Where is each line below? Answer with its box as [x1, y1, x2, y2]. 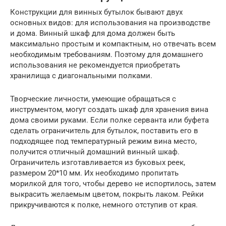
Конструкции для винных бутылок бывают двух [10, 7, 183, 17]
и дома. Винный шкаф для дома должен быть [10, 28, 175, 38]
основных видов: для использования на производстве [10, 18, 210, 27]
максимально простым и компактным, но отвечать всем [10, 39, 216, 48]
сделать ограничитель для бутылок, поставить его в [10, 126, 198, 135]
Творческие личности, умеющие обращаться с [10, 94, 176, 103]
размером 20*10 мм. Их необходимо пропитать [10, 168, 179, 178]
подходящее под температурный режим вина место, [10, 136, 197, 146]
